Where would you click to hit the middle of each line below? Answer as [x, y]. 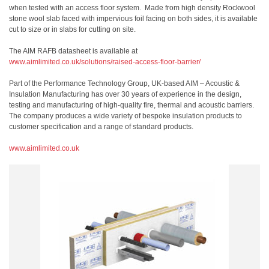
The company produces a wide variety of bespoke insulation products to [125, 116]
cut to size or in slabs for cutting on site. [72, 29]
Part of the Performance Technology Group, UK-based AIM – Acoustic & [124, 83]
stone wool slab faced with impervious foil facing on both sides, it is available [133, 19]
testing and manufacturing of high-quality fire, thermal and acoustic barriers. [132, 105]
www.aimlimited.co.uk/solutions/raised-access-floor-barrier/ [105, 62]
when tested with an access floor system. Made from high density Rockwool [132, 8]
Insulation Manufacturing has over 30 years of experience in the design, [125, 94]
